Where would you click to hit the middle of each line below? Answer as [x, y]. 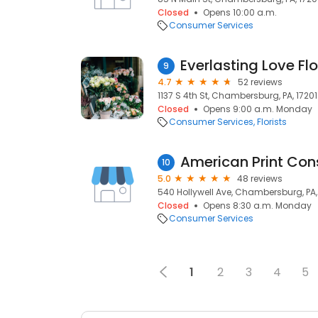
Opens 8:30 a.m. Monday [257, 205]
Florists [272, 122]
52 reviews [260, 82]
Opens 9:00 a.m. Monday [258, 109]
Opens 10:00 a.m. [240, 12]
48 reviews [260, 179]
